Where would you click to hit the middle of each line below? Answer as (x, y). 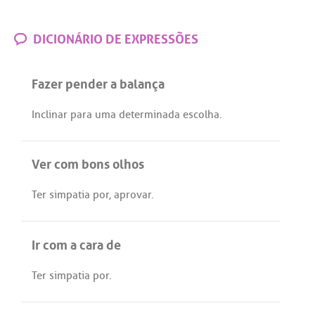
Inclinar (50, 114)
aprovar (133, 194)
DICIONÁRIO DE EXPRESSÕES (114, 38)
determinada (149, 114)
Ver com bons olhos (88, 163)
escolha (201, 114)
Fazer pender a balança (98, 83)
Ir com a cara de (76, 244)
